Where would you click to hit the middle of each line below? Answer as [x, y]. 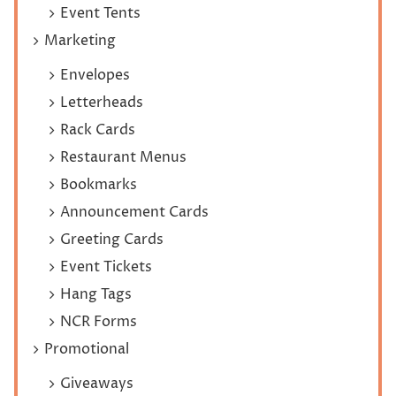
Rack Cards [97, 129]
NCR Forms [98, 321]
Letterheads [101, 102]
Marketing [80, 40]
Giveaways [96, 383]
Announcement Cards [134, 212]
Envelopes [95, 75]
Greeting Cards [111, 239]
